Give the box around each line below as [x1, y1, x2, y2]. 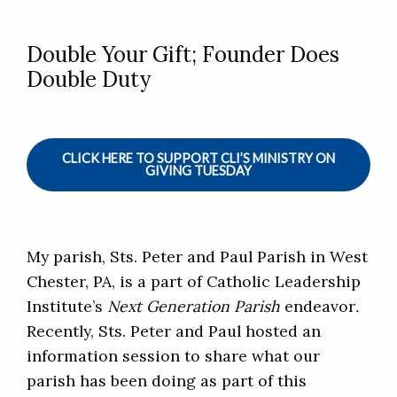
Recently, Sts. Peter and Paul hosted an [27, 321, 321, 342]
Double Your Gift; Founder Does [27, 41, 339, 69]
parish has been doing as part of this [27, 370, 307, 392]
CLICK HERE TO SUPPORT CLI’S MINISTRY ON [62, 151, 335, 167]
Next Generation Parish [107, 296, 284, 317]
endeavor [284, 296, 355, 317]
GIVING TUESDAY [145, 163, 252, 179]
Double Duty [27, 66, 151, 94]
